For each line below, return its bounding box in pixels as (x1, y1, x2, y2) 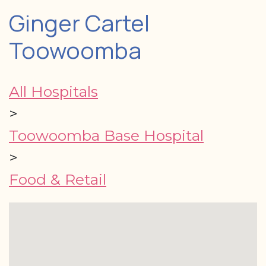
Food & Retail (9, 170, 106, 188)
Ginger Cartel (9, 7, 150, 39)
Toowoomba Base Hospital (9, 126, 204, 144)
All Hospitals (9, 82, 98, 100)
